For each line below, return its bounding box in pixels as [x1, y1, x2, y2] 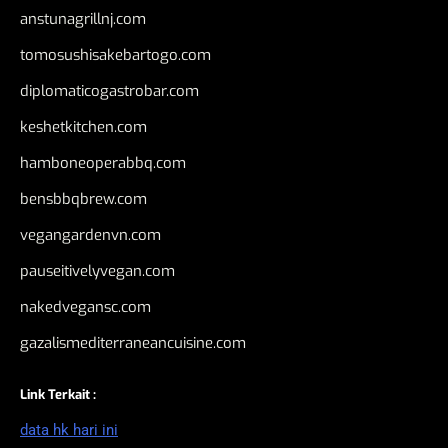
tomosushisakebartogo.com [20, 45, 211, 66]
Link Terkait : [20, 386, 96, 404]
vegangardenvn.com [20, 225, 161, 246]
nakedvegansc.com [20, 297, 151, 318]
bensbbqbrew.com [20, 189, 147, 210]
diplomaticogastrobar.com [20, 81, 199, 102]
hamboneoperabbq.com [20, 153, 186, 174]
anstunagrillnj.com [20, 9, 146, 30]
